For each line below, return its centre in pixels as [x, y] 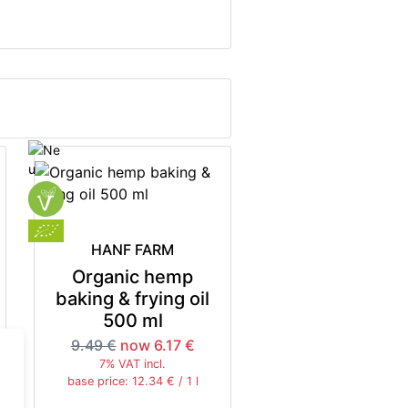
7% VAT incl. [133, 363]
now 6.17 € [157, 345]
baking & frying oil [133, 298]
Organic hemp [133, 276]
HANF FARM [133, 249]
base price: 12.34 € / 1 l [133, 381]
